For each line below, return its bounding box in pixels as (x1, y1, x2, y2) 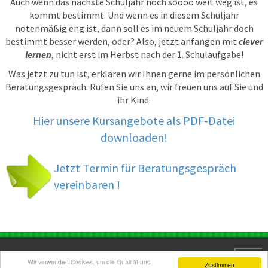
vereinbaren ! (54, 177, 120, 193)
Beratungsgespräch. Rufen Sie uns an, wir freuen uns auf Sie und (5, 81, 263, 93)
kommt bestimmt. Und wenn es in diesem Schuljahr (29, 9, 239, 22)
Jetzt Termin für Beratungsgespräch (54, 160, 236, 176)
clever (238, 35, 263, 48)
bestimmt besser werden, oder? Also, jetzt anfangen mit (5, 35, 239, 48)
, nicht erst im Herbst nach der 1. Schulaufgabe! (51, 48, 243, 61)
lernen (25, 48, 51, 61)
